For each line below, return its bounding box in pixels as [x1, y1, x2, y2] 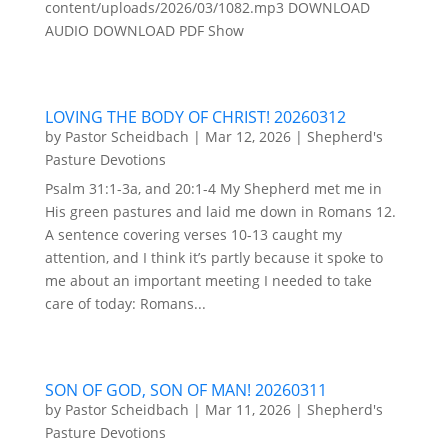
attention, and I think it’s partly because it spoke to [44, 248, 383, 267]
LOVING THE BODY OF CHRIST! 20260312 [44, 106, 346, 128]
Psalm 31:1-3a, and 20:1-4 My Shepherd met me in [44, 179, 382, 198]
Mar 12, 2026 [204, 127, 291, 146]
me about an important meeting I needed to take [44, 271, 372, 290]
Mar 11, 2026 [204, 400, 291, 419]
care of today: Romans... [44, 294, 206, 313]
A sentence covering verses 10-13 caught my [44, 225, 342, 244]
